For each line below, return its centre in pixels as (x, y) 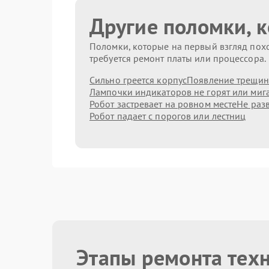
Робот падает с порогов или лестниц (168, 116)
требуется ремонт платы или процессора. (178, 58)
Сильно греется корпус (138, 80)
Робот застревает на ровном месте (163, 104)
